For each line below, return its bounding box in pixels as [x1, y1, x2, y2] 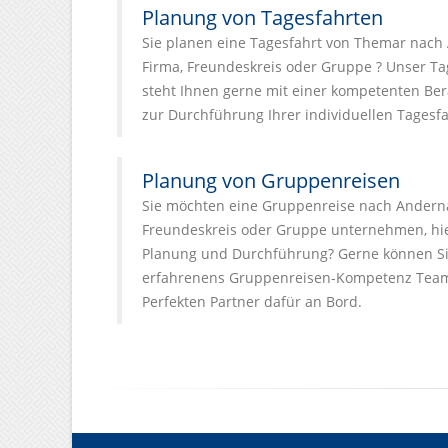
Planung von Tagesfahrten [142, 4, 383, 31]
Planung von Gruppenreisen [142, 167, 400, 194]
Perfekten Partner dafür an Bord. [142, 292, 362, 311]
